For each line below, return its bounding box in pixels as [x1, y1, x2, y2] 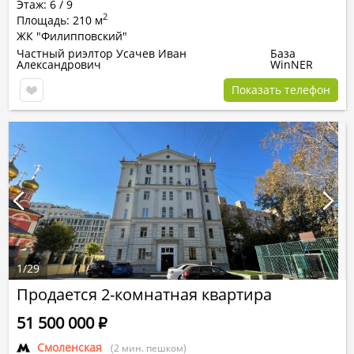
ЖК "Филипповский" [17, 28, 127, 43]
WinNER [270, 57, 314, 72]
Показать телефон [232, 82, 330, 97]
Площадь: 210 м [17, 13, 103, 28]
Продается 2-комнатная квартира [17, 284, 272, 305]
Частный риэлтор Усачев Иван [17, 46, 186, 61]
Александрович [17, 57, 101, 72]
